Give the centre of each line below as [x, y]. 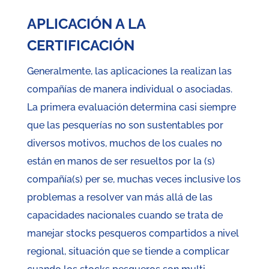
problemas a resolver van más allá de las [119, 198]
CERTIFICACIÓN [80, 46]
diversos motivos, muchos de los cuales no [124, 144]
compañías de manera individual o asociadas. [129, 89]
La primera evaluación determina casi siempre [131, 107]
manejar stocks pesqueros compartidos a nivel [133, 234]
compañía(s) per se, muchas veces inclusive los [134, 180]
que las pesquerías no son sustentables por [125, 125]
